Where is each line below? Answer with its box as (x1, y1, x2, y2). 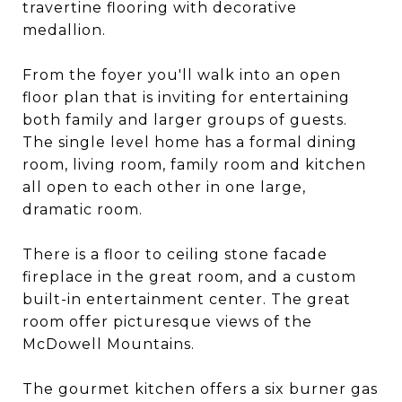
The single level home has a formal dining (22, 134, 357, 151)
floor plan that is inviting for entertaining (22, 89, 350, 106)
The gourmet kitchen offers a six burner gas (22, 380, 378, 398)
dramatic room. (22, 201, 143, 218)
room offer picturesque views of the (22, 313, 312, 330)
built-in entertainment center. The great (22, 291, 351, 308)
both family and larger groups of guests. (22, 111, 347, 128)
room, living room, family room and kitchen (22, 156, 366, 173)
